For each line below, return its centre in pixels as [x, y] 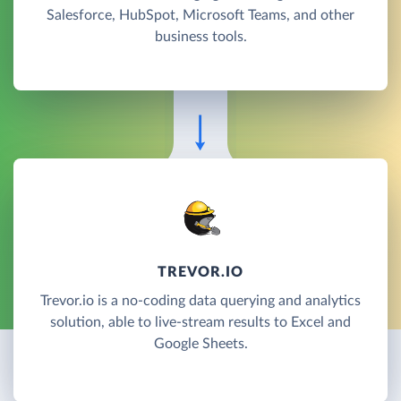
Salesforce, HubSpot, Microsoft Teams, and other [200, 15]
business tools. [200, 36]
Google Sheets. [200, 343]
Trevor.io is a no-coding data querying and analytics [200, 300]
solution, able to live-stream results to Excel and [200, 322]
